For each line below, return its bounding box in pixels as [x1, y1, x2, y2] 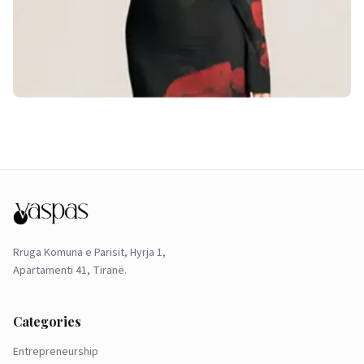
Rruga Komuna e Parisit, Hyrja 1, [13, 245, 166, 261]
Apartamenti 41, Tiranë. [13, 262, 127, 279]
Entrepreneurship [13, 344, 98, 360]
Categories [13, 313, 81, 330]
